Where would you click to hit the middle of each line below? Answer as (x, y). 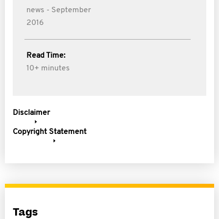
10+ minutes (48, 68)
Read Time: (46, 56)
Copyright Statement (50, 132)
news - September (59, 10)
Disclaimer (31, 113)
